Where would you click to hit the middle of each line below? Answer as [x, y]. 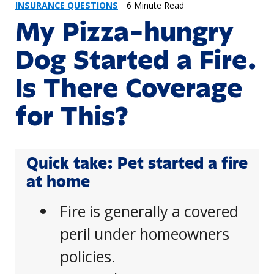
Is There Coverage [129, 88]
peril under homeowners [145, 234]
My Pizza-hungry [124, 32]
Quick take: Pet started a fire [137, 164]
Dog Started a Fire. [136, 60]
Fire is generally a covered [150, 211]
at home [58, 182]
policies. [88, 257]
